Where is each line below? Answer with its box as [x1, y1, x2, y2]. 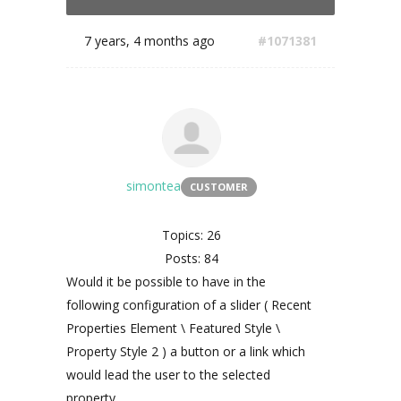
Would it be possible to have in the [66, 273, 266, 290]
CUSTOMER [190, 180, 248, 193]
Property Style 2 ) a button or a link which [66, 343, 305, 360]
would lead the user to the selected [66, 366, 270, 383]
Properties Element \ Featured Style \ [66, 320, 280, 337]
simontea [126, 177, 181, 194]
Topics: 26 [162, 226, 221, 243]
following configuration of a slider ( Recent [66, 296, 311, 313]
